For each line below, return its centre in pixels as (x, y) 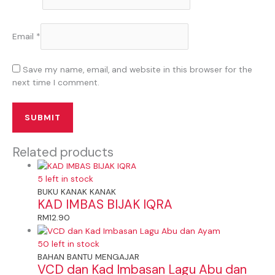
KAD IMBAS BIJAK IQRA (105, 204)
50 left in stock (69, 243)
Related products (63, 152)
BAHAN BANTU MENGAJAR (89, 256)
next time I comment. (56, 83)
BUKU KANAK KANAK (77, 191)
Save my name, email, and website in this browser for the (137, 70)
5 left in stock (66, 178)
